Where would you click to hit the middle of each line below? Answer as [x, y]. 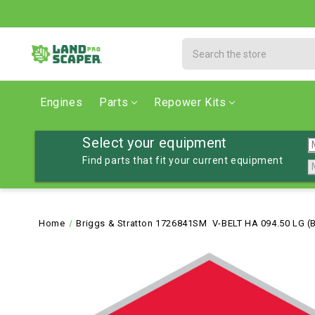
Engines [62, 102]
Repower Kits [190, 102]
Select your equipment [155, 143]
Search [199, 45]
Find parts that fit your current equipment [183, 160]
